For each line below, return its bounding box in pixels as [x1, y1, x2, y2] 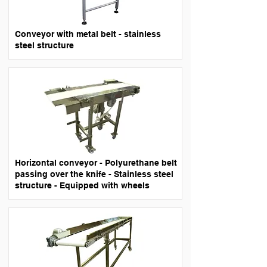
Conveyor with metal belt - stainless [15, 29, 161, 39]
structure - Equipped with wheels [15, 181, 150, 190]
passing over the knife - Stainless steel [15, 169, 173, 179]
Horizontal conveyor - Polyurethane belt [15, 158, 177, 167]
